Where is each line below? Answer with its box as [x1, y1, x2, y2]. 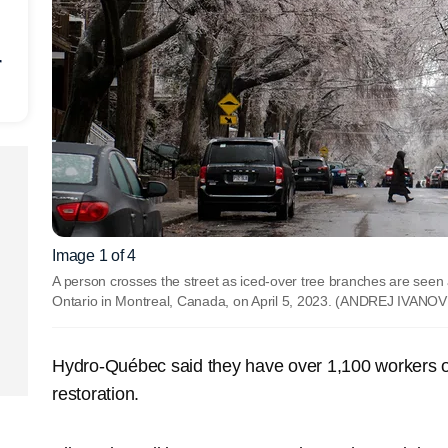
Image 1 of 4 [52, 246, 136, 264]
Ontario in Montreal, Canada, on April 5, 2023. [52, 292, 336, 309]
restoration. [52, 383, 139, 404]
